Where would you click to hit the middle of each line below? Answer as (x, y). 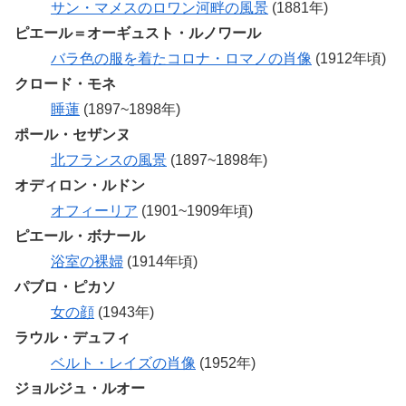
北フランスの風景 (109, 159)
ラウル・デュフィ (72, 337)
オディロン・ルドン (80, 185)
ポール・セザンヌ (72, 134)
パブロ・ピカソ (65, 286)
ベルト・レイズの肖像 (123, 362)
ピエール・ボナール (80, 236)
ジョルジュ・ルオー (80, 388)
